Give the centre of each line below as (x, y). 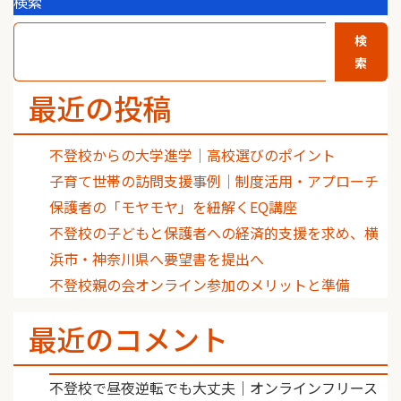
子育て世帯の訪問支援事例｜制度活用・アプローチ (214, 181)
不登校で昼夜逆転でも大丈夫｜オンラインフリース (213, 388)
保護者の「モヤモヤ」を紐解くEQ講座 (173, 207)
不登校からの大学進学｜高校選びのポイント (192, 155)
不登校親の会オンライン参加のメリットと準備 (200, 285)
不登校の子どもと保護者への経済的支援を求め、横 (214, 233)
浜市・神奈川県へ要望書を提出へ (157, 259)
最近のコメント (128, 339)
